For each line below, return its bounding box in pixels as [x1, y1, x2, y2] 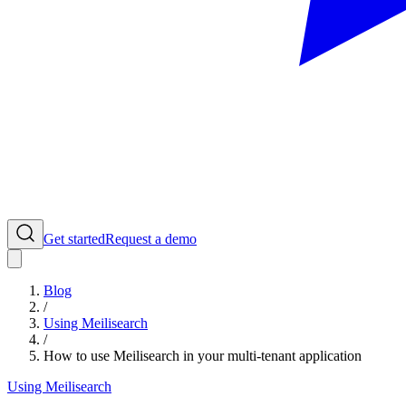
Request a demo [105, 230, 197, 246]
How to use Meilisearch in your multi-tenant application [43, 347, 362, 363]
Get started [43, 230, 105, 246]
